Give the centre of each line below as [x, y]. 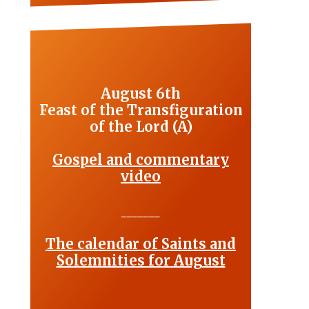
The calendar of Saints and [141, 244]
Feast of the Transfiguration [141, 110]
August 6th [141, 94]
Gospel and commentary [141, 160]
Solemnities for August [141, 261]
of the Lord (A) [141, 127]
